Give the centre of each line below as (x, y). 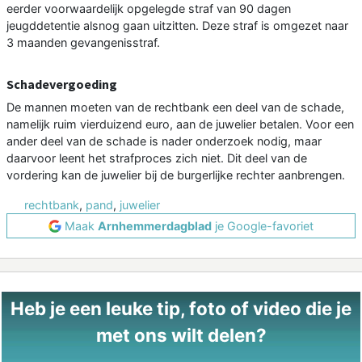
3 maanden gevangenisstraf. (83, 43)
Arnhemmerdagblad (155, 226)
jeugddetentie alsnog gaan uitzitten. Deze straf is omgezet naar (177, 26)
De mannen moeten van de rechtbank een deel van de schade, (175, 107)
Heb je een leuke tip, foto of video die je (181, 309)
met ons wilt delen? (181, 335)
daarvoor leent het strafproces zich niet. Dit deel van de (157, 158)
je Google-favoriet (263, 226)
